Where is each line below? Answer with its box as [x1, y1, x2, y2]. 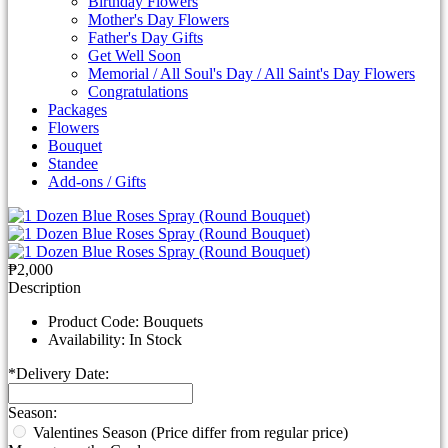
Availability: [48, 330, 125, 348]
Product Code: [48, 312, 139, 330]
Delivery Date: [16, 364, 109, 382]
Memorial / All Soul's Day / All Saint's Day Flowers [88, 64, 415, 82]
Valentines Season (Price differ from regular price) [33, 423, 348, 441]
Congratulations [88, 82, 188, 100]
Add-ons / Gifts [48, 172, 146, 190]
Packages [48, 100, 107, 118]
